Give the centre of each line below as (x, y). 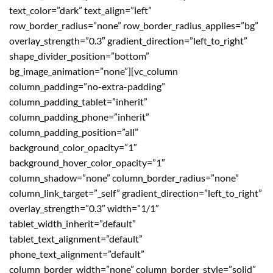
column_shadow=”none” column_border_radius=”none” (124, 178)
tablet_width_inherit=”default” (73, 223)
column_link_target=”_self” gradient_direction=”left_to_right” (136, 193)
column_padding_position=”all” (74, 132)
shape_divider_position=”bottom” (79, 56)
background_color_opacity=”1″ (73, 147)
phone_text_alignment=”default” (77, 254)
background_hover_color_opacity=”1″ (87, 162)
